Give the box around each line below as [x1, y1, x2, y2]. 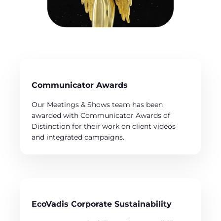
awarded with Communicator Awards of [32, 110, 170, 120]
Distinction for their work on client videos [32, 121, 176, 131]
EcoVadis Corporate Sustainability [32, 199, 172, 209]
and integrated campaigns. [32, 132, 124, 142]
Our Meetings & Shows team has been [32, 100, 163, 109]
